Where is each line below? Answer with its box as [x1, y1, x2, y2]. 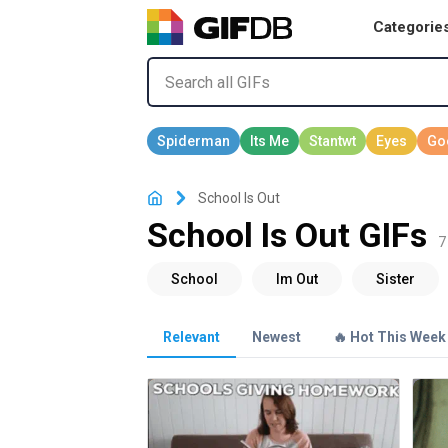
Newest [252, 329, 301, 346]
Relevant [163, 329, 220, 346]
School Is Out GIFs [147, 215, 427, 256]
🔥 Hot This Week [333, 329, 446, 346]
